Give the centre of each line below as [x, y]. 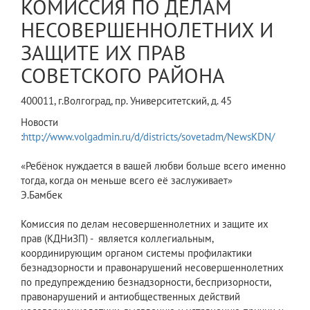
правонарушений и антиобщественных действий [130, 297]
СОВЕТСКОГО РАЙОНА [123, 75]
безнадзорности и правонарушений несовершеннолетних [152, 268]
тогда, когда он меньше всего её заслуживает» [127, 181]
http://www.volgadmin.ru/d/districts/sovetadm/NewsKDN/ [149, 137]
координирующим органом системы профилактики [136, 253]
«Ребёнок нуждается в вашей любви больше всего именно [153, 166]
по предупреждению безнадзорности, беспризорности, [146, 282]
